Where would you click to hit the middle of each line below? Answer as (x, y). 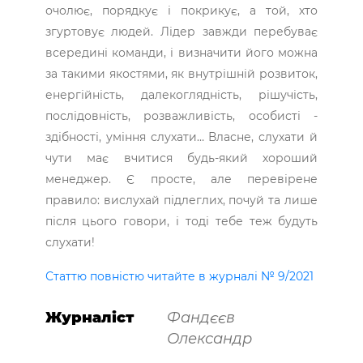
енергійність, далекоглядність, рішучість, (181, 95)
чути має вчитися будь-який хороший (181, 158)
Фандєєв (201, 318)
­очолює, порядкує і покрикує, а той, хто (181, 11)
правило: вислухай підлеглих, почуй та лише (181, 201)
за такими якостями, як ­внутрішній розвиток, (181, 74)
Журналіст (90, 318)
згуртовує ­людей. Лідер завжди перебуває (181, 32)
